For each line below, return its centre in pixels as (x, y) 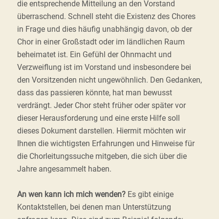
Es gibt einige (150, 194)
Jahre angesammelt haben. (64, 169)
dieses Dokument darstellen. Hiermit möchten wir (101, 131)
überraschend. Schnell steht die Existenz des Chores (106, 16)
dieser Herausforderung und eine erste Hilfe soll (99, 118)
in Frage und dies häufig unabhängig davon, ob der (105, 29)
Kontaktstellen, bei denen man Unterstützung (94, 207)
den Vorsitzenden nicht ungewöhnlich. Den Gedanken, (109, 80)
